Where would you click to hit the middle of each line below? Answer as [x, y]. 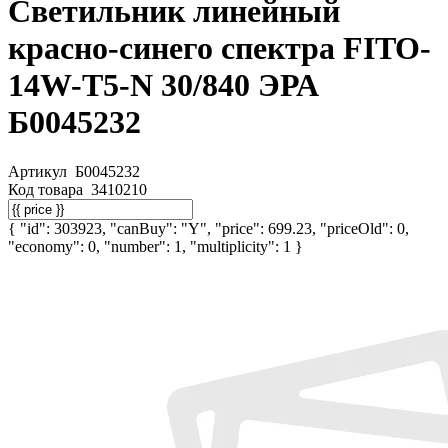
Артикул [39, 171]
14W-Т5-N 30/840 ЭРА [163, 85]
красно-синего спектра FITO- [219, 48]
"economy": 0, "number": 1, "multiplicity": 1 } [155, 246]
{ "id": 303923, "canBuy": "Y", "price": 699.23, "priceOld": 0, [208, 228]
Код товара [47, 189]
